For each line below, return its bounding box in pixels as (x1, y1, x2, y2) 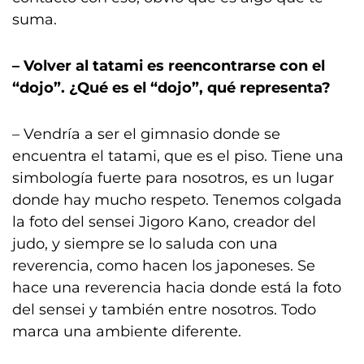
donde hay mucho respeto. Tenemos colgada (12, 191, 342, 209)
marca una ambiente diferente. (12, 323, 241, 340)
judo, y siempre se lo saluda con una (12, 235, 278, 253)
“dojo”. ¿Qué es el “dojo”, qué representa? (12, 79, 331, 97)
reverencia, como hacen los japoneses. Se (12, 257, 315, 275)
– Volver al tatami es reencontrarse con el (12, 57, 325, 75)
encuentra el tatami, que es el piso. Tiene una (12, 147, 344, 165)
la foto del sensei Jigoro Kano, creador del (12, 213, 316, 231)
